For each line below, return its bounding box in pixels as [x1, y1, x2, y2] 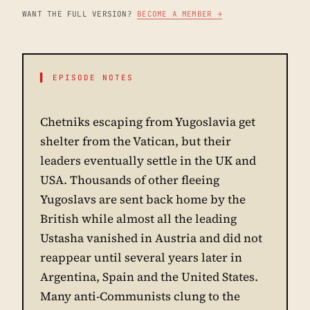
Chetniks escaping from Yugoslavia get [40, 113, 255, 130]
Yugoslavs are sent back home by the [40, 190, 246, 208]
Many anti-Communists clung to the [40, 287, 240, 304]
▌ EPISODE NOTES [40, 72, 134, 82]
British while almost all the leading [40, 210, 237, 227]
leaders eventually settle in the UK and [40, 152, 256, 169]
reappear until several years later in [40, 248, 242, 266]
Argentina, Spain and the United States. [40, 268, 258, 285]
